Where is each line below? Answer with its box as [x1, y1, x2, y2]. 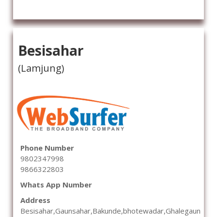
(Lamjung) [18, 62, 64, 75]
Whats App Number [20, 179, 92, 189]
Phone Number [20, 142, 74, 153]
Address [20, 195, 50, 205]
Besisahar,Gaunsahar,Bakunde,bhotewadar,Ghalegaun [20, 205, 201, 216]
